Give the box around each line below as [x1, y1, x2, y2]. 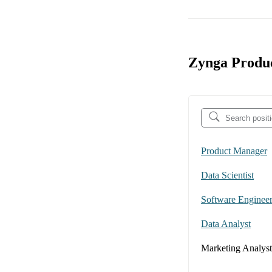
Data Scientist [201, 170, 254, 181]
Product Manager [201, 146, 267, 157]
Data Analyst [201, 219, 251, 229]
